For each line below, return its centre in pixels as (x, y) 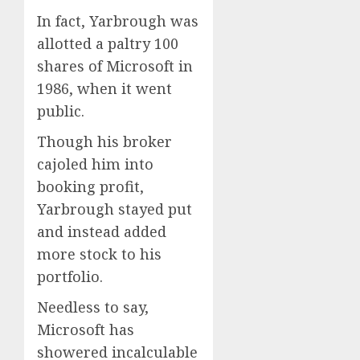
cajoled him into (95, 164)
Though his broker (104, 142)
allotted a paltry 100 (108, 44)
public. (61, 111)
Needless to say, (93, 307)
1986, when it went (104, 89)
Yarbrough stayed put (115, 209)
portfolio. (70, 277)
